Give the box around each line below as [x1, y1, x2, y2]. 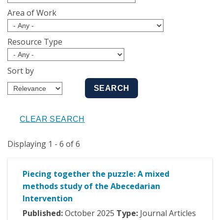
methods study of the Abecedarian [23, 181, 160, 192]
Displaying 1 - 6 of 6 [7, 138, 80, 150]
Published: [23, 208, 65, 219]
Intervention [23, 193, 73, 204]
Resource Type [7, 36, 62, 48]
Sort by [7, 65, 34, 77]
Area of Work [7, 7, 56, 19]
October [65, 208, 97, 219]
